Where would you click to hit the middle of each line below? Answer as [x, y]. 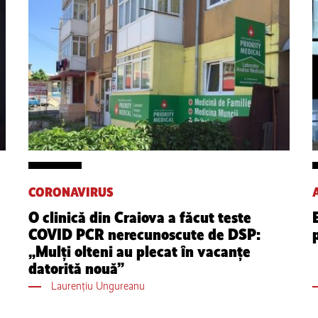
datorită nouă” [76, 268]
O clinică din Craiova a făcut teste [140, 217]
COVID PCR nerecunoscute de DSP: [144, 234]
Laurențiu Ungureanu [98, 285]
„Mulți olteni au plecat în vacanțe [139, 251]
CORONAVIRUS [71, 192]
